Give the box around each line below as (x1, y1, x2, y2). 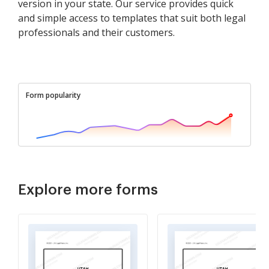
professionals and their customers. (18, 25, 175, 39)
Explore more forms (18, 182, 158, 197)
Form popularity (26, 89, 80, 100)
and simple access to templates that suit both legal (18, 11, 246, 25)
